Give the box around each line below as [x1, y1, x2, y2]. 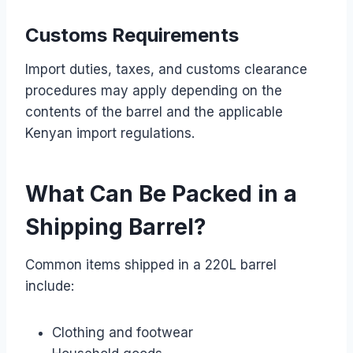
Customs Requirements [25, 23, 239, 46]
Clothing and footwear [52, 324, 193, 340]
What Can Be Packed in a [25, 180, 297, 207]
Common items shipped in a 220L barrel [25, 256, 277, 273]
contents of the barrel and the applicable [25, 103, 283, 120]
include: [25, 277, 74, 294]
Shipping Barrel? [25, 213, 206, 240]
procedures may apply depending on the [25, 82, 282, 98]
